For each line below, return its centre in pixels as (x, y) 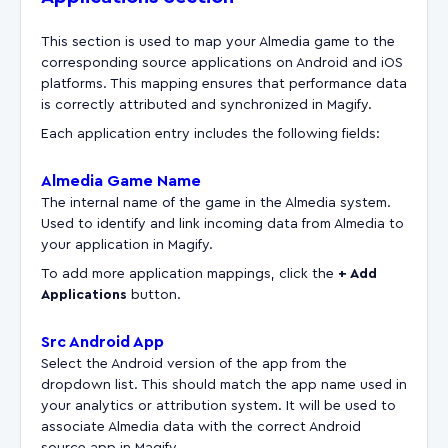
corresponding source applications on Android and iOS (222, 62)
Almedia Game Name (121, 180)
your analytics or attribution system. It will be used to (218, 405)
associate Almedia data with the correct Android (201, 426)
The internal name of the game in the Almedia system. (216, 202)
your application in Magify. (127, 244)
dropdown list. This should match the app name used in (224, 384)
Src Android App (102, 341)
